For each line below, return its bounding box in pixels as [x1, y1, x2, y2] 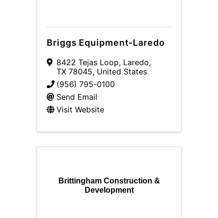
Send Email [56, 92, 97, 102]
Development [84, 185, 134, 194]
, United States [92, 67, 147, 76]
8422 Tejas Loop [56, 57, 119, 67]
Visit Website [56, 105, 104, 114]
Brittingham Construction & [58, 176, 160, 185]
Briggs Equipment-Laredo [47, 37, 165, 48]
